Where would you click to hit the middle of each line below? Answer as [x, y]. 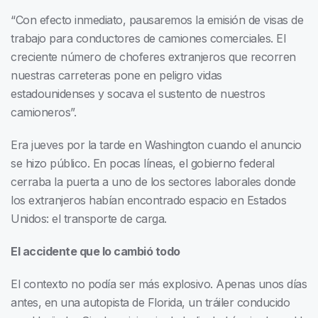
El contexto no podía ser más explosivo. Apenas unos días [159, 284]
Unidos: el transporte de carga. [89, 219]
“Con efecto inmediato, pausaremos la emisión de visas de [157, 20]
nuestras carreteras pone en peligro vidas [116, 76]
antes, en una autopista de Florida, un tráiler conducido [150, 303]
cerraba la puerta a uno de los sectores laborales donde [153, 182]
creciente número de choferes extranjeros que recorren [153, 57]
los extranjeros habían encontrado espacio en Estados [148, 201]
